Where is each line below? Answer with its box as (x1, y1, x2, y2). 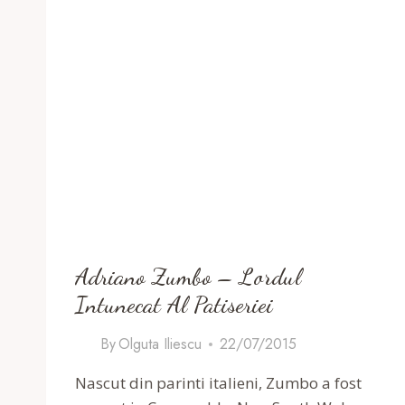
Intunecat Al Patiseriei (75, 290, 273, 319)
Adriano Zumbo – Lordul (75, 262, 301, 291)
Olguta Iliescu (118, 334, 202, 355)
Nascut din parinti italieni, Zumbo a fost (75, 372, 362, 394)
